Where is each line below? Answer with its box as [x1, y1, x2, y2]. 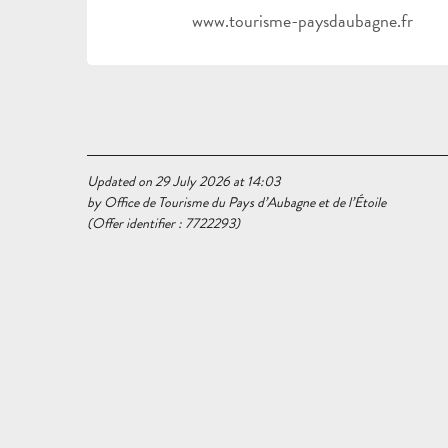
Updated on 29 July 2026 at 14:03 [87, 170, 280, 192]
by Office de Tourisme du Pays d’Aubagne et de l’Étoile [87, 191, 386, 213]
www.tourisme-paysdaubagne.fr [191, 6, 413, 34]
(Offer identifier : [87, 212, 185, 234]
